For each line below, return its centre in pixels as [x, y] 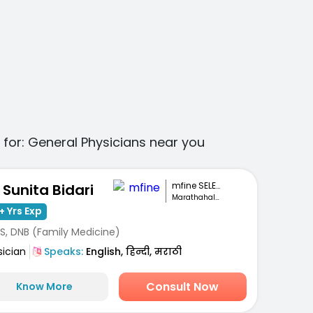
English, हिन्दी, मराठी [132, 251]
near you [175, 143]
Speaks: [62, 251]
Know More [44, 287]
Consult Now [183, 287]
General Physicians [87, 143]
